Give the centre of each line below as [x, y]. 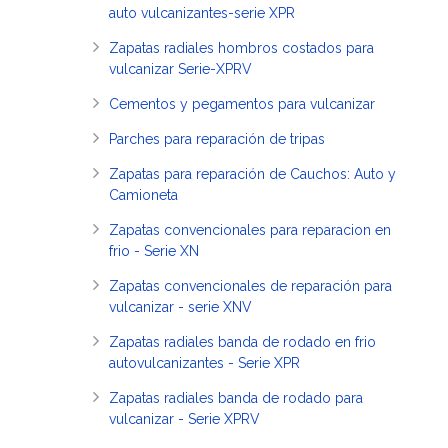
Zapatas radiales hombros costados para [241, 48]
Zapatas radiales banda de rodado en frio [242, 342]
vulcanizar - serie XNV [180, 307]
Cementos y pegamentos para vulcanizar [242, 104]
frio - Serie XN [154, 251]
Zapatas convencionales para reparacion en [250, 230]
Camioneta [143, 195]
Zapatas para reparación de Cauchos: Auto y [252, 174]
